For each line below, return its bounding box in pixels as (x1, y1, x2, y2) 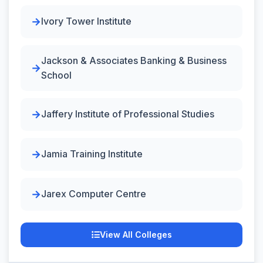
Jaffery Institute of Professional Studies (41, 108, 214, 120)
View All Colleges (99, 229, 172, 240)
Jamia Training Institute (41, 148, 143, 160)
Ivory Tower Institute (41, 15, 131, 27)
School (41, 69, 72, 81)
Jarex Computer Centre (41, 188, 146, 200)
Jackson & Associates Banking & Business (41, 54, 227, 66)
